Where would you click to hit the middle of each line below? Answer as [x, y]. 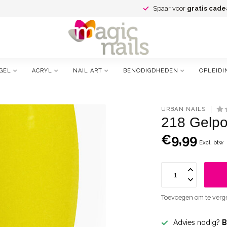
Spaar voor [170, 8]
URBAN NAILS [184, 109]
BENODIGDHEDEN [151, 71]
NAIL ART [88, 71]
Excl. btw [212, 142]
